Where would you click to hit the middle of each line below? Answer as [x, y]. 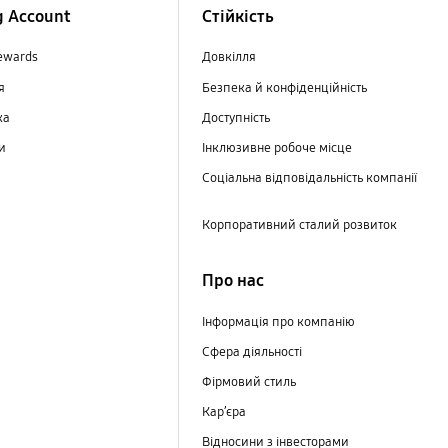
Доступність [235, 117]
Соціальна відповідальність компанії [309, 177]
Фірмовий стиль [248, 382]
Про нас [232, 281]
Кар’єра [223, 412]
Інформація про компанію [278, 322]
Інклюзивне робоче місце [276, 147]
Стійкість [237, 16]
